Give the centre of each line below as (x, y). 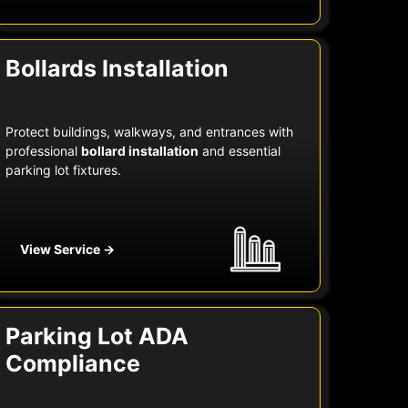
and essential (240, 151)
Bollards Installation (117, 69)
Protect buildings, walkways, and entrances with (150, 132)
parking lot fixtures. (64, 170)
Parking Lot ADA (97, 337)
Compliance (73, 364)
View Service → (68, 249)
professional (44, 151)
